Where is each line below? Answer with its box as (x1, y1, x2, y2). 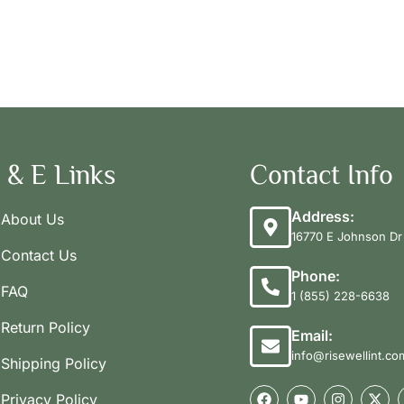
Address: (290, 207, 354, 225)
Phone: (290, 266, 340, 285)
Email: (290, 326, 333, 344)
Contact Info (249, 159, 393, 190)
